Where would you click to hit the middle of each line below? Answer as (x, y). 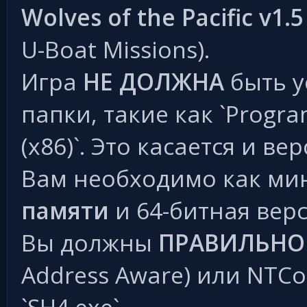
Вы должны (90, 243)
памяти (65, 211)
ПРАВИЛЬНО (232, 243)
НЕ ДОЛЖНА (153, 82)
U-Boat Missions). (115, 50)
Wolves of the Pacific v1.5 (162, 17)
